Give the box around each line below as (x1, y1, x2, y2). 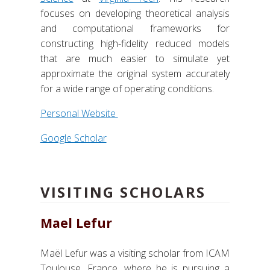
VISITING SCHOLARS (40, 182, 206, 202)
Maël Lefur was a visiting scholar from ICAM (40, 246, 230, 260)
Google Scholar (40, 131, 107, 145)
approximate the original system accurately (40, 67, 230, 80)
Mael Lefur (40, 214, 112, 232)
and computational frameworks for (40, 22, 230, 35)
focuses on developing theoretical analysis (40, 7, 230, 20)
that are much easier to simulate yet (40, 52, 230, 65)
